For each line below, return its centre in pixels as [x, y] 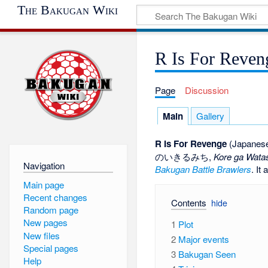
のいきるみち [182, 156]
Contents [189, 203]
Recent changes [55, 197]
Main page [43, 184]
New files [41, 235]
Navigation [44, 165]
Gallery [211, 115]
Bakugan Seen [207, 254]
